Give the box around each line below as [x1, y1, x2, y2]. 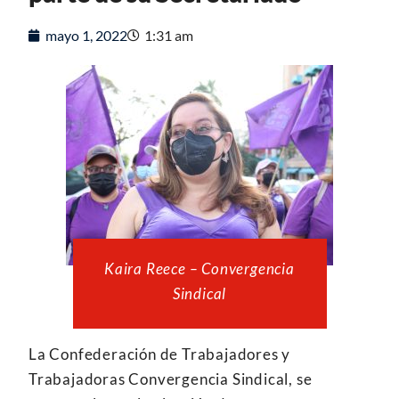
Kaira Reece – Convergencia [104, 259, 295, 279]
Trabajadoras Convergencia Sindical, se [28, 369, 313, 388]
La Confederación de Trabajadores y [28, 344, 291, 363]
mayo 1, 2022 [45, 27, 127, 45]
